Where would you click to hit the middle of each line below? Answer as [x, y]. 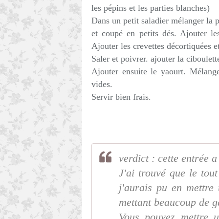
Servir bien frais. [121, 97]
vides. [102, 84]
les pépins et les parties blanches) [151, 8]
